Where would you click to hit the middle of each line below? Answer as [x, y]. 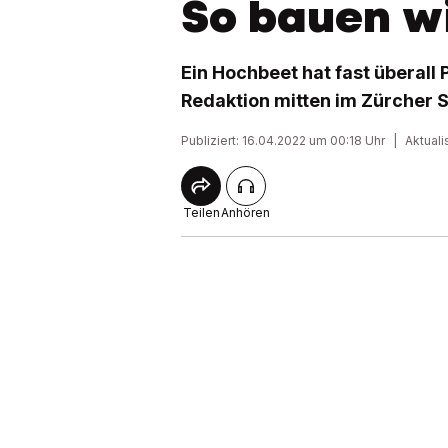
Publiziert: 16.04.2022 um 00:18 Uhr [283, 140]
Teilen [201, 212]
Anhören [245, 212]
